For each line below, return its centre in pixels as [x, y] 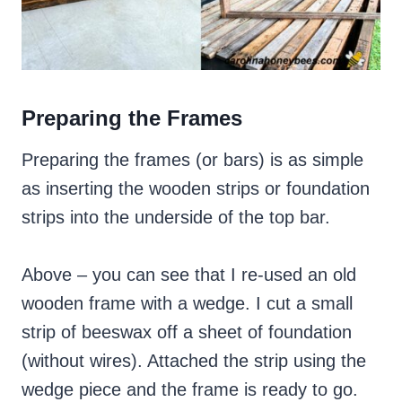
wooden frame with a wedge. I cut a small [187, 304]
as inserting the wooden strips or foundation [196, 189]
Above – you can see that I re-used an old [189, 275]
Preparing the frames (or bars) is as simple [192, 160]
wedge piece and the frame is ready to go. [190, 390]
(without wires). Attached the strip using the [194, 361]
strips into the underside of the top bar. [176, 218]
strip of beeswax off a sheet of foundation [187, 332]
